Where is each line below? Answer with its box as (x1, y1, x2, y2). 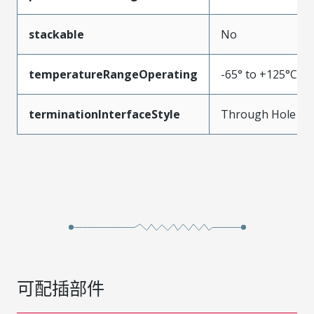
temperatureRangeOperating (29, 66, 198, 82)
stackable (29, 26, 84, 42)
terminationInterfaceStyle (29, 106, 180, 122)
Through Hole (221, 106, 296, 122)
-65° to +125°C (221, 66, 297, 82)
